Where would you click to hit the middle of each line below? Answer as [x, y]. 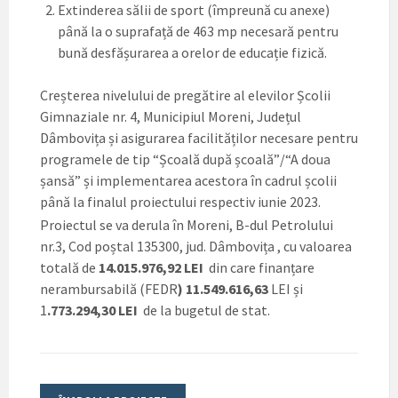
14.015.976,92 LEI [151, 267]
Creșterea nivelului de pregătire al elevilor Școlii [185, 95]
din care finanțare [259, 267]
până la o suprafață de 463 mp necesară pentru [198, 31]
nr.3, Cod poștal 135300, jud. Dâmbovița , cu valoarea [196, 246]
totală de [69, 267]
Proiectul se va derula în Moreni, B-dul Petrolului [187, 224]
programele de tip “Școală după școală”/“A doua [185, 159]
